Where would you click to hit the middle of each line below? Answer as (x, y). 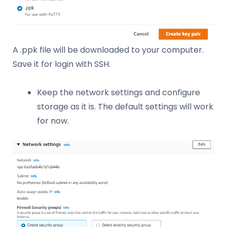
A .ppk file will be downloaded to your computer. (108, 50)
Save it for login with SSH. (62, 64)
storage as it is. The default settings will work (125, 107)
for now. (53, 121)
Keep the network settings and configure (119, 93)
